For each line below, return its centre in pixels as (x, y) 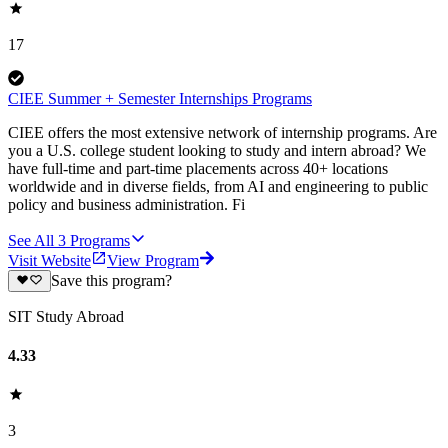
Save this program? (111, 280)
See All (31, 240)
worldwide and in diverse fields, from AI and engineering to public (218, 186)
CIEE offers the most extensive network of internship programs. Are (222, 132)
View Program (153, 260)
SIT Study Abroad (66, 316)
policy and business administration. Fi (126, 204)
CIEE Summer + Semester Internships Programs (160, 98)
